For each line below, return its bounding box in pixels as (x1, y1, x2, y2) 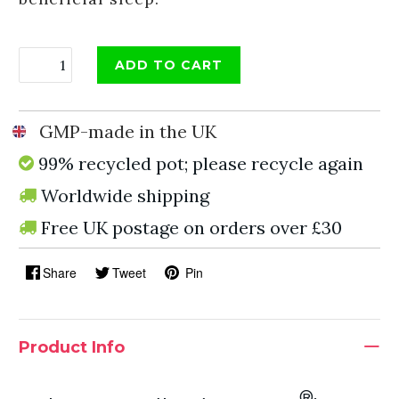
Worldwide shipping (41, 184, 209, 207)
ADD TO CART (115, 57, 223, 73)
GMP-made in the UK (39, 120, 216, 142)
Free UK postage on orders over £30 (41, 216, 342, 239)
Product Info (19, 338, 125, 357)
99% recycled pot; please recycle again (38, 152, 363, 175)
